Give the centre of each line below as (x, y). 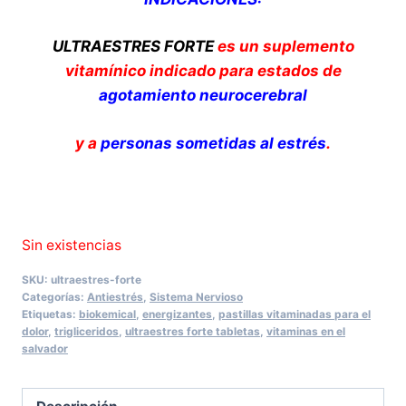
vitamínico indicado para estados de (203, 71)
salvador (45, 349)
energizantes (177, 314)
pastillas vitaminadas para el (295, 314)
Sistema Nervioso (196, 297)
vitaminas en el (306, 332)
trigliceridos (87, 332)
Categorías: (54, 297)
